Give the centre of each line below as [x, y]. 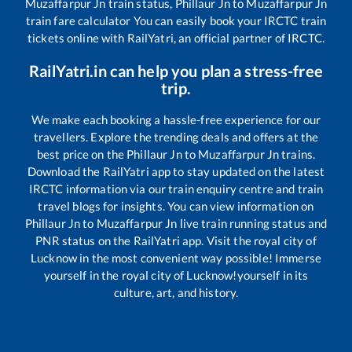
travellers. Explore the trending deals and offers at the [176, 137]
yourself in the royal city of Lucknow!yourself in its [176, 275]
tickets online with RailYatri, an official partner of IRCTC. [176, 38]
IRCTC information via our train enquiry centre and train [176, 189]
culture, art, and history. [176, 293]
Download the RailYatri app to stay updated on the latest [176, 172]
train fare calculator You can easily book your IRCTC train [176, 21]
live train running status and [252, 224]
